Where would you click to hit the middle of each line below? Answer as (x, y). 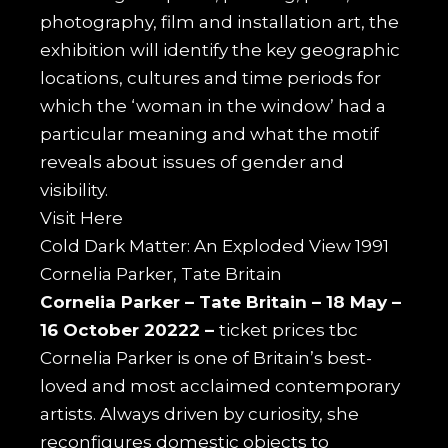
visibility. (74, 189)
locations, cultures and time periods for (211, 77)
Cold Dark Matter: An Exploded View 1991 (215, 245)
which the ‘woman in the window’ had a (213, 105)
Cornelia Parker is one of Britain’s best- (206, 357)
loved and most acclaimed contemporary (220, 385)
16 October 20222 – (130, 329)
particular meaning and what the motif (210, 133)
